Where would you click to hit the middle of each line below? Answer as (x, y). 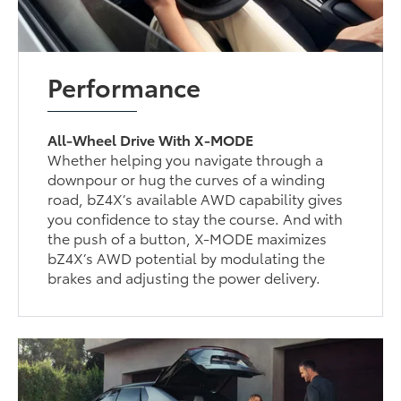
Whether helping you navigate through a (186, 158)
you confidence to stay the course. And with (196, 218)
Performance (124, 85)
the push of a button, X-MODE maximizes (188, 237)
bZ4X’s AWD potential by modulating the (187, 257)
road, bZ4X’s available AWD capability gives (196, 198)
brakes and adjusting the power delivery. (184, 277)
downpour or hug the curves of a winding (187, 178)
